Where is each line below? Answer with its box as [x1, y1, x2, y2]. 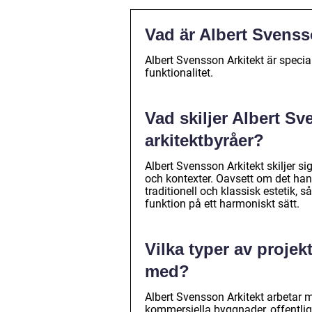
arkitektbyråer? [145, 131, 264, 150]
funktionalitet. [145, 66, 213, 80]
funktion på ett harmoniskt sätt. [145, 197, 299, 211]
